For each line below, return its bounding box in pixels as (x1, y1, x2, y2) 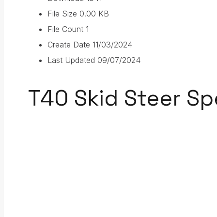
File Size (47, 9, 79, 19)
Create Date (47, 40, 93, 50)
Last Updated (47, 55, 97, 65)
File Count (47, 24, 86, 34)
